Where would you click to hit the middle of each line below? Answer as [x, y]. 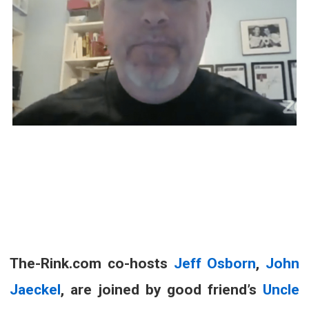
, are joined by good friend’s [162, 289]
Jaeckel [35, 289]
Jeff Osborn [215, 263]
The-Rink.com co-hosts [92, 263]
